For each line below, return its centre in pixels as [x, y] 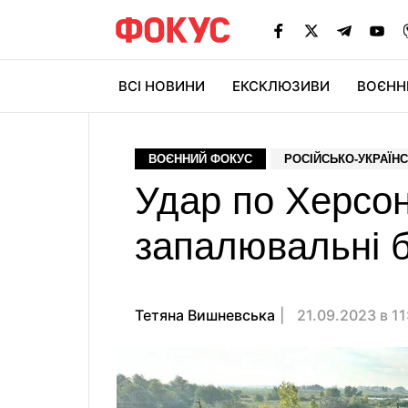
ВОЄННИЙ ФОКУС [200, 159]
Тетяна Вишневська [205, 315]
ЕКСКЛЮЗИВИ [281, 86]
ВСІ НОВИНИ [162, 86]
